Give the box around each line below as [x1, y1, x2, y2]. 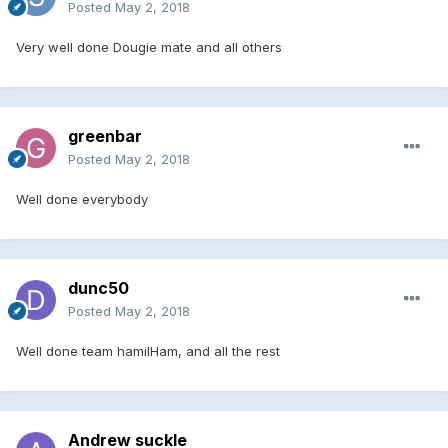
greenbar [68, 126, 142, 147]
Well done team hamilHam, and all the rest [16, 343, 280, 360]
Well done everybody [16, 191, 148, 208]
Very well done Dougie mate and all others [16, 39, 282, 56]
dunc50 [68, 278, 129, 299]
